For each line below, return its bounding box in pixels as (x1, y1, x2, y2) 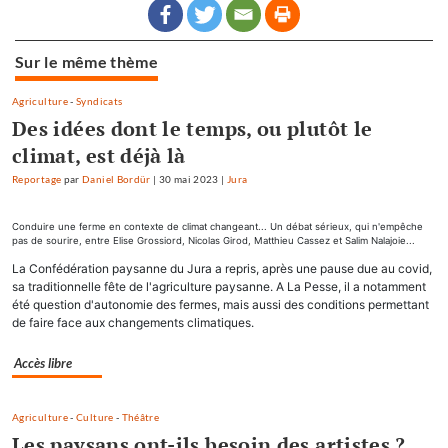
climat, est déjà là (12, 142, 186, 170)
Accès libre (14, 355, 72, 372)
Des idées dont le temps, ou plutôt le (12, 115, 373, 143)
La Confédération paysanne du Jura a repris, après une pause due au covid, (12, 261, 432, 277)
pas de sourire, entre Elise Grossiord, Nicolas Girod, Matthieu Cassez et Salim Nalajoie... (12, 235, 415, 247)
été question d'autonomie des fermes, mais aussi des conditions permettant (12, 297, 429, 313)
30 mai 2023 (158, 174, 219, 186)
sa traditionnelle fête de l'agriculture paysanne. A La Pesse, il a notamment (12, 279, 426, 295)
